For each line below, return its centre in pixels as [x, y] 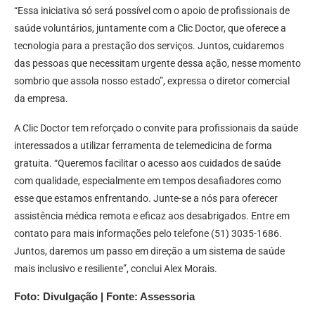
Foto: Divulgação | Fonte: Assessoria [104, 297]
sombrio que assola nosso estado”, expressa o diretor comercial [152, 81]
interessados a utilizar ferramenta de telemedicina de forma [143, 146]
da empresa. [41, 99]
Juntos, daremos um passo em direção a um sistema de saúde [149, 251]
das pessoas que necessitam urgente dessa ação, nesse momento [157, 64]
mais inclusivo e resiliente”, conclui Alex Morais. [116, 269]
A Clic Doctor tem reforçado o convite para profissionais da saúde [156, 128]
